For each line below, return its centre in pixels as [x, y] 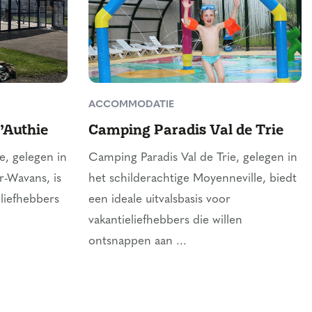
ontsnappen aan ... [138, 241]
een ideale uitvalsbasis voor [159, 199]
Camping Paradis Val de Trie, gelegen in [193, 157]
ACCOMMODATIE [131, 104]
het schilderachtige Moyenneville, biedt [193, 178]
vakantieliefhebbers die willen [165, 220]
